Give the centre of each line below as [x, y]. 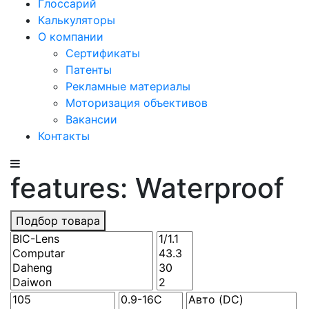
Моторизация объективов [137, 103]
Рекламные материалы [128, 86]
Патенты [89, 70]
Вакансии [91, 119]
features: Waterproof [147, 188]
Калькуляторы [77, 20]
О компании [71, 37]
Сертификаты [103, 53]
